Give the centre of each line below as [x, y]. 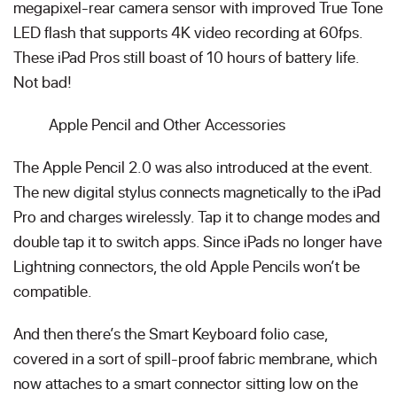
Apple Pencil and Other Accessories [167, 124]
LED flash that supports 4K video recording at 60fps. [188, 32]
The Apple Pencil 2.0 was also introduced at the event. [193, 167]
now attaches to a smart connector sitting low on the [186, 383]
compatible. [53, 291]
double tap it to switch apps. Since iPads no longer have [198, 241]
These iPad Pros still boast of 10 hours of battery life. [186, 57]
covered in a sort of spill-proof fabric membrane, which [195, 358]
